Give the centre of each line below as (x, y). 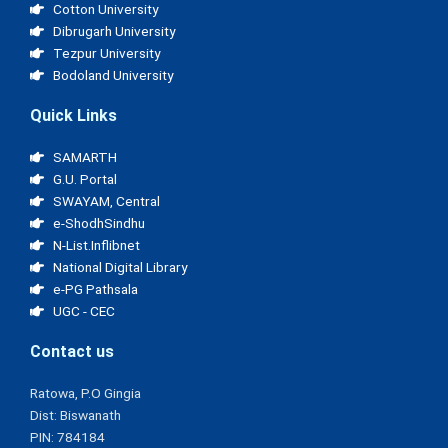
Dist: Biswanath (75, 415)
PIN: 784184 (67, 437)
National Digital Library (119, 267)
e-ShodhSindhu (98, 223)
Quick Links (73, 116)
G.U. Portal (84, 179)
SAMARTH (84, 157)
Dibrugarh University (113, 31)
